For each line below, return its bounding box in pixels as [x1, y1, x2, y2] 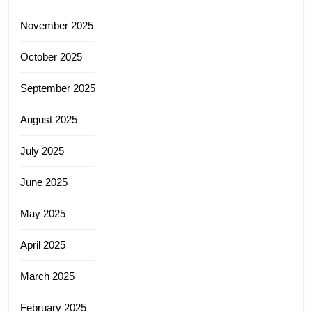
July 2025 [20, 144, 64, 157]
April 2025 [20, 238, 65, 251]
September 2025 [20, 81, 95, 94]
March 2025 [20, 270, 75, 282]
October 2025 [20, 50, 82, 63]
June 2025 [20, 175, 68, 188]
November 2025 [20, 19, 93, 31]
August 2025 [20, 113, 77, 125]
